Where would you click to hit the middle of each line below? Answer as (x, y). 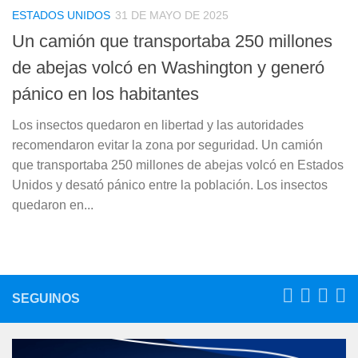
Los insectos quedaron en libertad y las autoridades (158, 125)
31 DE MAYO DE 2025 (172, 15)
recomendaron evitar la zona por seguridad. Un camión (167, 145)
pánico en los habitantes (105, 94)
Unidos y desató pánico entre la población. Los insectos (170, 185)
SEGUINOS (46, 299)
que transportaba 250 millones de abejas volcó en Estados (178, 165)
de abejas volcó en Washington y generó (168, 68)
